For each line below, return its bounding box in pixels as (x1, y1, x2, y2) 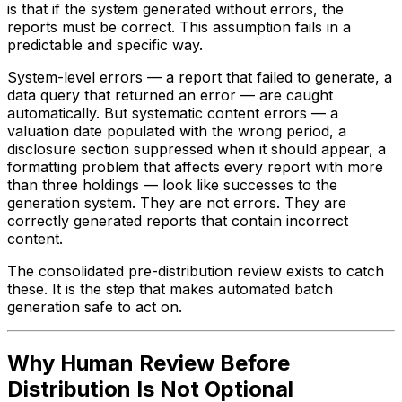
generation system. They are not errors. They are (7, 193, 346, 212)
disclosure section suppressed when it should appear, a (7, 139, 386, 158)
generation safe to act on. (7, 297, 182, 316)
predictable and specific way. (7, 35, 203, 54)
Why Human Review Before (7, 349, 290, 376)
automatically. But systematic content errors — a (7, 103, 338, 122)
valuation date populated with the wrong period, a (7, 121, 346, 140)
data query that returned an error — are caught (7, 85, 333, 104)
